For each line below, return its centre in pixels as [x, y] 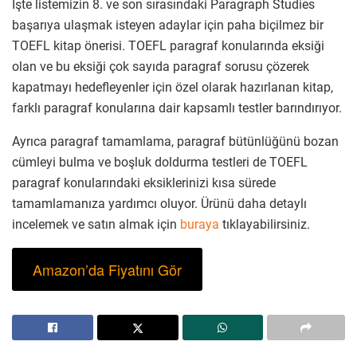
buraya [200, 224]
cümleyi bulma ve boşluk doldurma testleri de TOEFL [160, 162]
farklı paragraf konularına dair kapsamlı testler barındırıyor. [177, 108]
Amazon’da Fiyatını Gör [107, 269]
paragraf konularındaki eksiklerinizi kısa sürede [144, 182]
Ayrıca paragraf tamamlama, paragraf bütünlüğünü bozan [175, 141]
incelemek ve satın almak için [96, 224]
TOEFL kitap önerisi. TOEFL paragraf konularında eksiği [168, 45]
